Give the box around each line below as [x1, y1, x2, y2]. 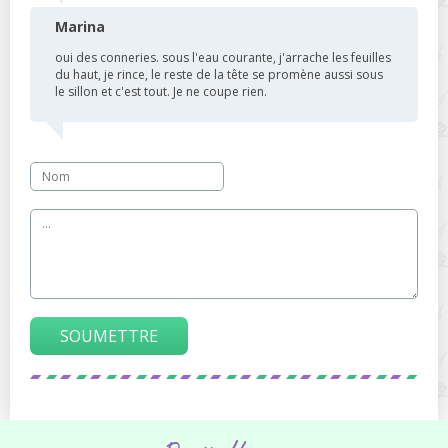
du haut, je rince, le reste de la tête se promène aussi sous [55, 65, 383, 83]
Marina [55, 16, 105, 36]
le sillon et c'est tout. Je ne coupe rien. [55, 82, 267, 100]
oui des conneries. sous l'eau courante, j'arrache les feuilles [55, 48, 391, 66]
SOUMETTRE [60, 324, 158, 347]
